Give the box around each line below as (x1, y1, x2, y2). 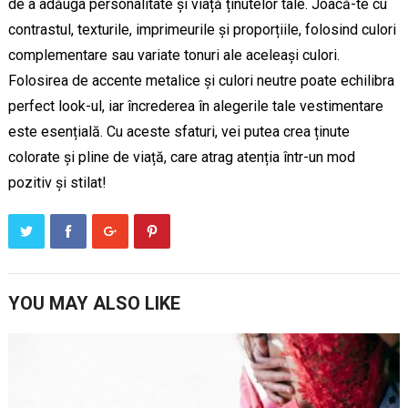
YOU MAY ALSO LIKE (7, 291, 180, 314)
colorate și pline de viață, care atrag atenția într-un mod (7, 148, 355, 166)
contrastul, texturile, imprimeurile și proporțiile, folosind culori (7, 20, 396, 38)
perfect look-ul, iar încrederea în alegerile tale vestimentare (7, 97, 383, 115)
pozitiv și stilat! (7, 173, 107, 191)
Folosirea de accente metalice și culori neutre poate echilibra (7, 71, 394, 89)
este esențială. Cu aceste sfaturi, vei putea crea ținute (7, 122, 350, 140)
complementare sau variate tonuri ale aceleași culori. (7, 46, 340, 64)
